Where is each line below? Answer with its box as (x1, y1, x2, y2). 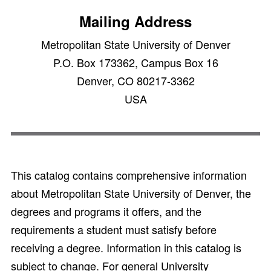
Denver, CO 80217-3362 (76, 73, 195, 88)
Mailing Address (79, 11, 192, 31)
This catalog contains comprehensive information (11, 167, 247, 183)
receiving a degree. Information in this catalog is (11, 240, 241, 255)
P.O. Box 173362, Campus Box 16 (53, 54, 218, 70)
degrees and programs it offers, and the (11, 203, 201, 219)
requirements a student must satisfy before (11, 221, 217, 237)
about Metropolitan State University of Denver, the (11, 185, 251, 201)
